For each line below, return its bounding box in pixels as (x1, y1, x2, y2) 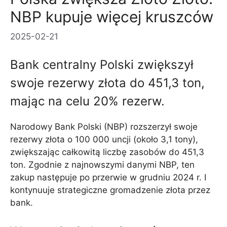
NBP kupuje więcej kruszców (10, 8, 213, 26)
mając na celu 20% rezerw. (10, 94, 165, 109)
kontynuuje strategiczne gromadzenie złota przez (10, 185, 210, 196)
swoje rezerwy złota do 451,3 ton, (10, 75, 205, 91)
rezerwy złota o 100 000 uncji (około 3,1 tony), (10, 134, 198, 145)
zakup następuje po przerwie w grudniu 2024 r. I (10, 172, 206, 183)
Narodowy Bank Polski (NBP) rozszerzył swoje (10, 122, 198, 132)
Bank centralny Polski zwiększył (10, 57, 194, 72)
